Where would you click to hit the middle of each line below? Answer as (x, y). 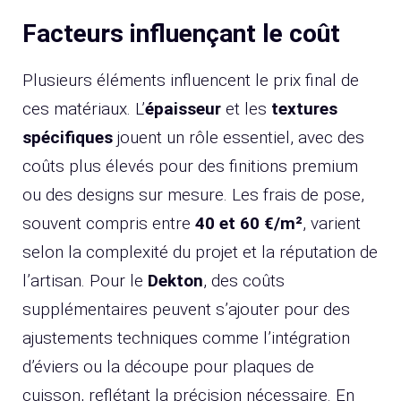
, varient (332, 223)
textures (304, 108)
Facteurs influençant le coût (181, 33)
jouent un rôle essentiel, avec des (239, 137)
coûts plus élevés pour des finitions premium (190, 166)
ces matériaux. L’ (84, 108)
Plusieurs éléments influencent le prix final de (191, 80)
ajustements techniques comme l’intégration (186, 337)
